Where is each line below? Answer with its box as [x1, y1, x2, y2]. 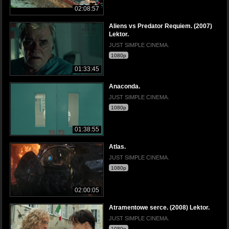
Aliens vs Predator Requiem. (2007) [109, 22, 212, 30]
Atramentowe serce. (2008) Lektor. [109, 203, 210, 211]
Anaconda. [109, 83, 140, 90]
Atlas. [109, 143, 126, 151]
